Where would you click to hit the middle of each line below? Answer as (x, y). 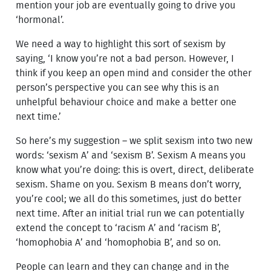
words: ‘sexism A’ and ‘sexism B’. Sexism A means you (131, 155)
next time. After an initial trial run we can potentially (130, 213)
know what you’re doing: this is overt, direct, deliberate (135, 170)
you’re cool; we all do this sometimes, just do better (129, 199)
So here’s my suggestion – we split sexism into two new (134, 141)
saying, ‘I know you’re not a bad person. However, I (125, 58)
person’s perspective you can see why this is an (118, 87)
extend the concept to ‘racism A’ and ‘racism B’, (119, 228)
